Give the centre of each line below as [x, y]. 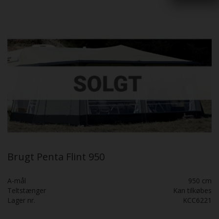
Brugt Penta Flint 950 [56, 156]
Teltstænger [27, 190]
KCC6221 [197, 200]
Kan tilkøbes [192, 190]
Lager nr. [21, 200]
